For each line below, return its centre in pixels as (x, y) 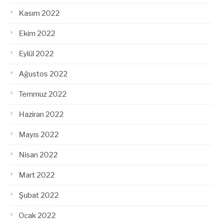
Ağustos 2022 (43, 74)
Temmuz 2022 (43, 94)
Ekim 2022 (37, 34)
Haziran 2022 (41, 115)
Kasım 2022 (39, 14)
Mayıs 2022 (39, 135)
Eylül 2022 (36, 54)
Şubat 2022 (39, 196)
